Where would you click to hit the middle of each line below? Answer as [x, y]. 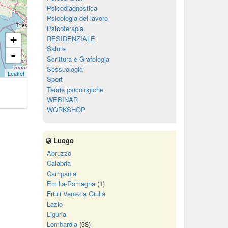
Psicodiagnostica [72, 8]
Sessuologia [65, 69]
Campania [61, 173]
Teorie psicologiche [75, 89]
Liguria [56, 214]
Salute [56, 49]
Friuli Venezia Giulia [76, 194]
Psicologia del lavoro [77, 18]
